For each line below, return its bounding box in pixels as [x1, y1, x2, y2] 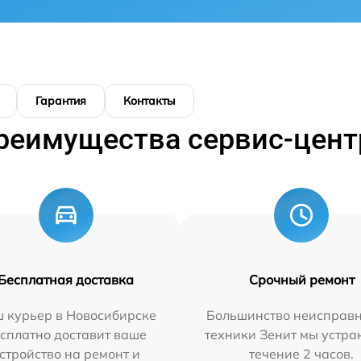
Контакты [123, 93, 176, 108]
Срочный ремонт [248, 272, 355, 288]
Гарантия [35, 93, 86, 108]
